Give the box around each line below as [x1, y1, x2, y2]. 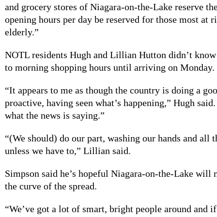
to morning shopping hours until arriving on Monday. [5, 62, 215, 73]
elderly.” [5, 27, 39, 38]
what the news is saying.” [5, 110, 105, 121]
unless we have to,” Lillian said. [5, 145, 131, 156]
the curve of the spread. [5, 181, 97, 192]
